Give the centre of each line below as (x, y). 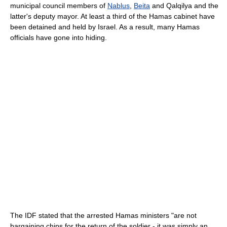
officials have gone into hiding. (59, 38)
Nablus (119, 6)
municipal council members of (59, 6)
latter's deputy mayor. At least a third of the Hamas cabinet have (112, 16)
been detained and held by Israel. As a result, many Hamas (105, 27)
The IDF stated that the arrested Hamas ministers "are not (103, 216)
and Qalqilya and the (184, 6)
